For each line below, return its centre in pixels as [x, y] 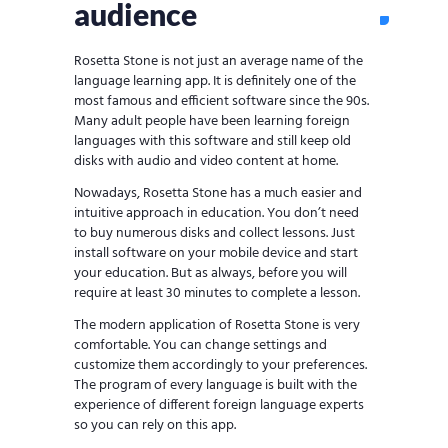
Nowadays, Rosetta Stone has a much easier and [218, 194]
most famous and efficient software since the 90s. [221, 102]
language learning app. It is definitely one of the [215, 82]
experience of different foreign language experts [219, 406]
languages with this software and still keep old [212, 142]
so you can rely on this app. [155, 426]
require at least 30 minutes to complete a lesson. [217, 294]
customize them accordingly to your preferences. [220, 366]
